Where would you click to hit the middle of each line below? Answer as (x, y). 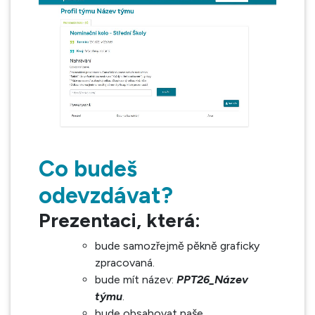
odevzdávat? (106, 195)
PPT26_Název (212, 279)
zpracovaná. (125, 263)
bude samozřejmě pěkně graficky (177, 246)
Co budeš (88, 169)
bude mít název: (136, 279)
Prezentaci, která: (120, 220)
